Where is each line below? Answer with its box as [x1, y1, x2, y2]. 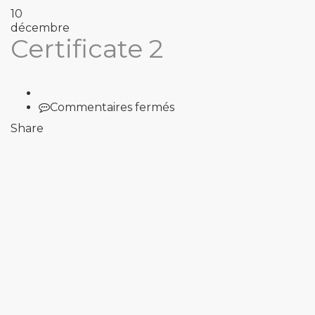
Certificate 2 [11, 33, 163, 65]
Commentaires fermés [50, 101, 174, 115]
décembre [11, 21, 70, 35]
